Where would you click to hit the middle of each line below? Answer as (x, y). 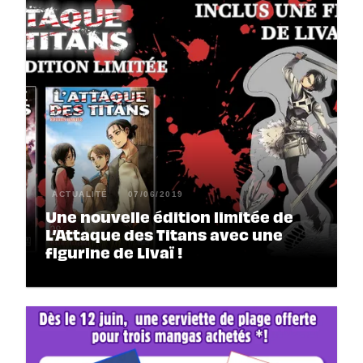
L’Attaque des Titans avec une (164, 235)
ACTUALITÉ (80, 194)
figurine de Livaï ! (114, 252)
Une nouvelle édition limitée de (169, 217)
